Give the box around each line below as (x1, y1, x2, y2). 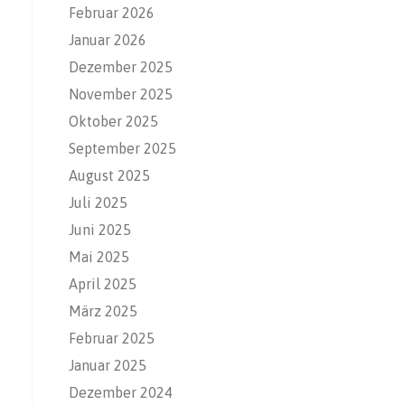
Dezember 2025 (69, 58, 173, 75)
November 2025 (69, 85, 173, 102)
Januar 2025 (69, 356, 146, 373)
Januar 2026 (69, 31, 146, 48)
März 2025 (69, 302, 137, 319)
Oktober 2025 (69, 112, 158, 129)
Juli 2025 (69, 193, 127, 211)
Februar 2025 (69, 329, 155, 346)
